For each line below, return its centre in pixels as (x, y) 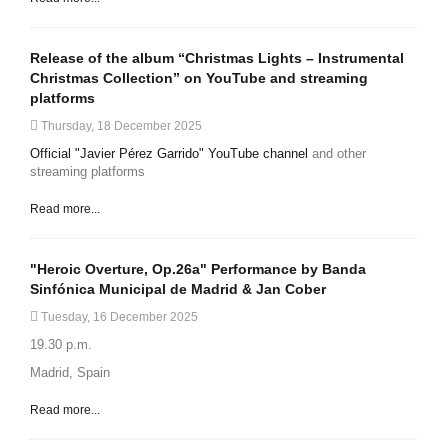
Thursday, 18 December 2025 (120, 126)
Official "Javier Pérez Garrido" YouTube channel (169, 154)
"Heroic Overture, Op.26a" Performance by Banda (198, 269)
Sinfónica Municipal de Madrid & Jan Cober (178, 289)
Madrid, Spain (70, 373)
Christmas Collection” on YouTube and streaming (199, 78)
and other (337, 154)
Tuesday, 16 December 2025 (118, 317)
